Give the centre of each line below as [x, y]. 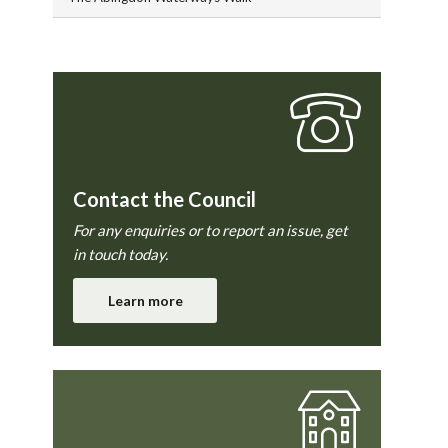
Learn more [145, 300]
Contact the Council [165, 199]
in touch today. [121, 254]
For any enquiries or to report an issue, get [211, 230]
